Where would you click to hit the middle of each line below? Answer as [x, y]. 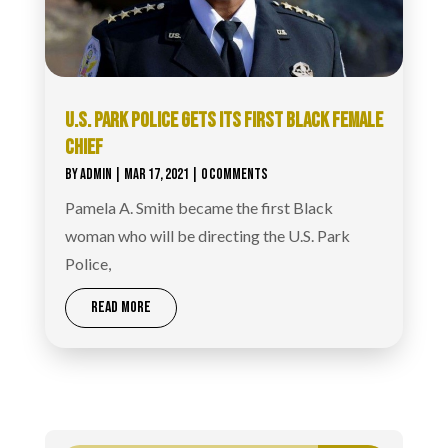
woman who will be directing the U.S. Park [207, 236]
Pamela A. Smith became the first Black [198, 208]
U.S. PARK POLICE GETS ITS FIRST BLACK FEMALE [223, 121]
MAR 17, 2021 [156, 175]
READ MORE [120, 308]
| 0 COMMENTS [228, 175]
